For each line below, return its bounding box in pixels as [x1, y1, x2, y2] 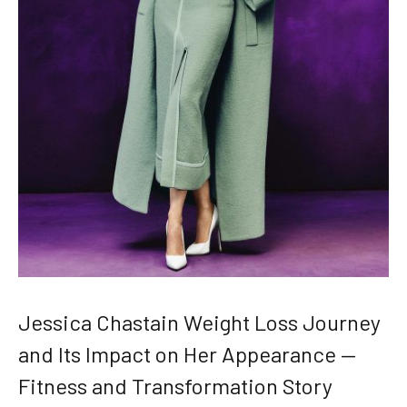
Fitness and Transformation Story [18, 372, 333, 400]
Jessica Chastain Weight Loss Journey [18, 309, 381, 336]
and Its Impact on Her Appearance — [18, 341, 356, 368]
